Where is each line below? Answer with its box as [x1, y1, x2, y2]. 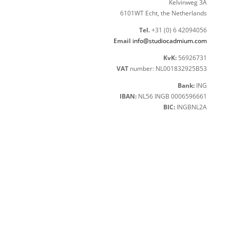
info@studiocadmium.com [132, 36, 207, 45]
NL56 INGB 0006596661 [137, 92, 207, 101]
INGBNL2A [175, 103, 207, 111]
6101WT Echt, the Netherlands [120, 9, 207, 17]
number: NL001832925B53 [128, 64, 207, 73]
